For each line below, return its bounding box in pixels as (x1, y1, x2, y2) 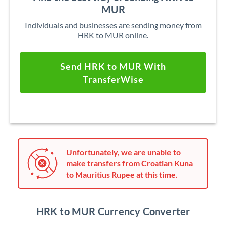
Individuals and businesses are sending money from (24, 20, 202, 30)
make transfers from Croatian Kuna (66, 158, 193, 168)
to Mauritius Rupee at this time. (66, 169, 178, 179)
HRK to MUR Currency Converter (36, 205, 190, 217)
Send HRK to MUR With (60, 61, 166, 72)
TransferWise (82, 74, 144, 85)
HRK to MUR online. (78, 30, 148, 40)
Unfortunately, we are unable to (66, 147, 181, 157)
